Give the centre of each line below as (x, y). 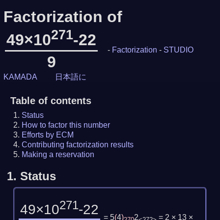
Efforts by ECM (48, 135)
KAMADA (20, 77)
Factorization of (63, 17)
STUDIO (179, 50)
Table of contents (51, 100)
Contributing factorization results (78, 144)
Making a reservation (58, 154)
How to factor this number (66, 125)
